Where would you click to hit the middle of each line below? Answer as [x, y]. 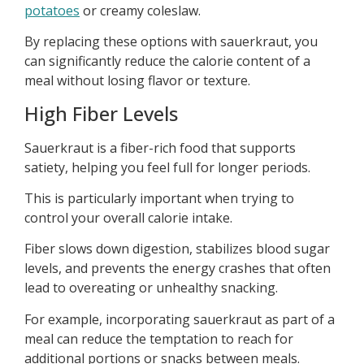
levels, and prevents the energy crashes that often [178, 269]
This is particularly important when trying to [159, 198]
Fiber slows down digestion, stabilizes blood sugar [177, 249]
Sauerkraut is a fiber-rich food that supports [160, 147]
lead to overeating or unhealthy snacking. [151, 288]
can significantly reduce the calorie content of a [167, 61]
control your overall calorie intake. [128, 217]
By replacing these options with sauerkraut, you [171, 42]
